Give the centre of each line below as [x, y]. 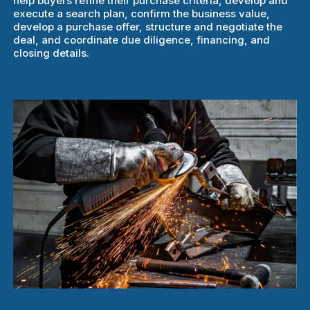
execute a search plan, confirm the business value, [142, 13]
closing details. [52, 53]
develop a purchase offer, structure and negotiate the [148, 26]
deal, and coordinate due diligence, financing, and [142, 39]
